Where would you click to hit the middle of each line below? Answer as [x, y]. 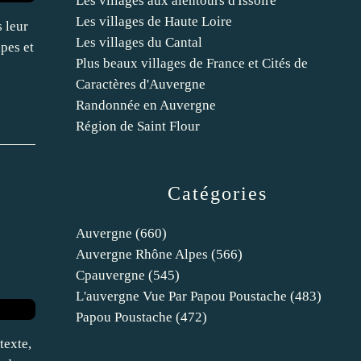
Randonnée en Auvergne [146, 105]
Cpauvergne [110, 275]
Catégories [217, 193]
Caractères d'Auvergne [141, 84]
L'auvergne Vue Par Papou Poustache [181, 296]
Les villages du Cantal [139, 42]
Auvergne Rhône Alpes [142, 254]
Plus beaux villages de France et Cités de [192, 63]
